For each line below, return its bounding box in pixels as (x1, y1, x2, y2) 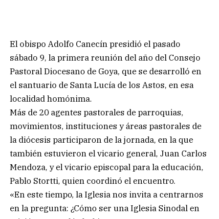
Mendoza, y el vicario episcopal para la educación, (10, 161, 203, 173)
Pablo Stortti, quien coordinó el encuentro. (10, 175, 175, 186)
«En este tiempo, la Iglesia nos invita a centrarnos (10, 189, 203, 200)
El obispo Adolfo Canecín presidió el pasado (10, 38, 180, 49)
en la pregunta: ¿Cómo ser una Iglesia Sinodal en (10, 202, 199, 214)
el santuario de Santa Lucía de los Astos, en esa (10, 79, 194, 90)
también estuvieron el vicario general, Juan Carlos (10, 148, 207, 159)
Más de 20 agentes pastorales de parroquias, (10, 107, 183, 118)
